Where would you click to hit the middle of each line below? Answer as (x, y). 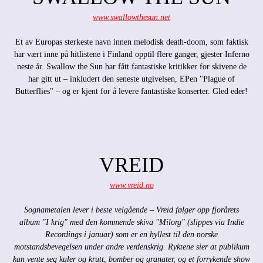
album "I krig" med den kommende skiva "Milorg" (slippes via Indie (131, 222)
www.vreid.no (131, 186)
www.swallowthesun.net (131, 18)
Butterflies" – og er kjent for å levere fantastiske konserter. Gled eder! (131, 92)
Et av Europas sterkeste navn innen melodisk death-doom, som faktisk (131, 42)
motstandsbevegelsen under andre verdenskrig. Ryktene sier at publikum (131, 247)
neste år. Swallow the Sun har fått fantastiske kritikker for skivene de (131, 67)
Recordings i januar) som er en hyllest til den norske (131, 235)
